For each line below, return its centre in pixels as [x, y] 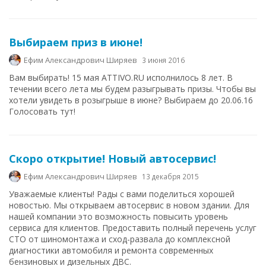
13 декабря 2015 [170, 176]
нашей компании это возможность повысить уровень [118, 216]
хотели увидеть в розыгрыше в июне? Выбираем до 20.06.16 [131, 100]
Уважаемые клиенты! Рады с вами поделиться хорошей [122, 194]
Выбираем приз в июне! [76, 42]
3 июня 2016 [163, 60]
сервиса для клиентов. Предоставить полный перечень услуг [133, 228]
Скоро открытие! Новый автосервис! [113, 159]
